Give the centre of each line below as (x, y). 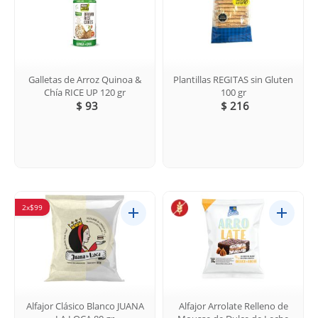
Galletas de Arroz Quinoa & (85, 79)
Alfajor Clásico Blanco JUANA (85, 306)
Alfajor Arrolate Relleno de (233, 306)
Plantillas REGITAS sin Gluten (233, 79)
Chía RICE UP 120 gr (85, 92)
